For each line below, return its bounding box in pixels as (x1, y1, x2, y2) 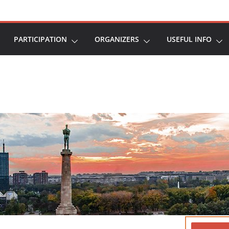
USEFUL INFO (167, 34, 212, 44)
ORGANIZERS (95, 34, 139, 44)
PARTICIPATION (14, 34, 67, 44)
